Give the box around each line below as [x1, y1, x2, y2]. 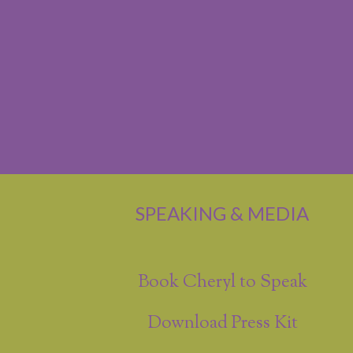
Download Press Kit [147, 310, 298, 337]
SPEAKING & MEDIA [136, 201, 310, 225]
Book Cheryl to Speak [137, 269, 307, 296]
